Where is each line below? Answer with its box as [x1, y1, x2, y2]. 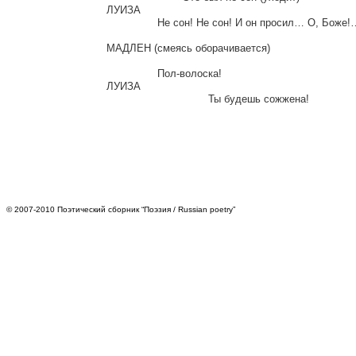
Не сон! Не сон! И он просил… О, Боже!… [106, 16, 157, 29]
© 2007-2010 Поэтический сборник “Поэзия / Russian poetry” [6, 205, 235, 214]
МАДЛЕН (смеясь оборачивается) [106, 41, 270, 54]
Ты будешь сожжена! [106, 92, 208, 105]
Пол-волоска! [106, 67, 157, 79]
